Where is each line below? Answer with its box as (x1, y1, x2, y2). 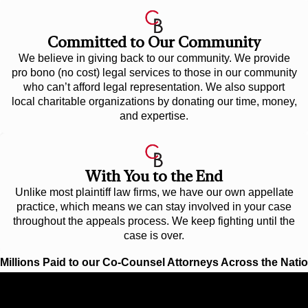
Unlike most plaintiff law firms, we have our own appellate (14, 186, 294, 198)
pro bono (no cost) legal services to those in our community (11, 66, 297, 78)
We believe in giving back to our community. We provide (18, 52, 290, 64)
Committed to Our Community (47, 32, 261, 51)
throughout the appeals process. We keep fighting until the (13, 214, 295, 227)
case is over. (124, 229, 184, 241)
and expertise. (120, 109, 188, 122)
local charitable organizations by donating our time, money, (11, 95, 297, 107)
